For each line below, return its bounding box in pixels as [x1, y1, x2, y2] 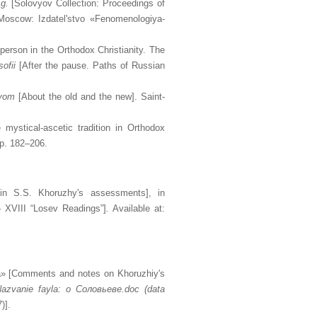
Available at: [108, 203, 166, 214]
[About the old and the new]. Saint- [18, 91, 165, 102]
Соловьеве [76, 284, 122, 294]
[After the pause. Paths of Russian [15, 60, 166, 71]
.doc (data [122, 284, 166, 294]
